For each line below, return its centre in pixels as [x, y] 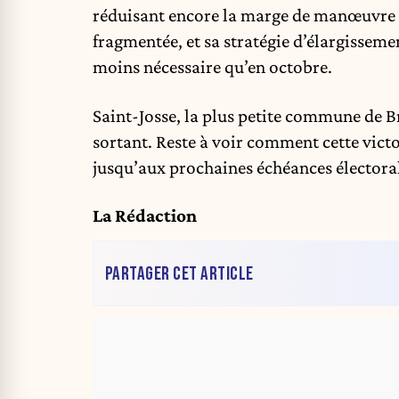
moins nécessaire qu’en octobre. [212, 67]
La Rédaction [145, 216]
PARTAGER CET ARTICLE [179, 273]
